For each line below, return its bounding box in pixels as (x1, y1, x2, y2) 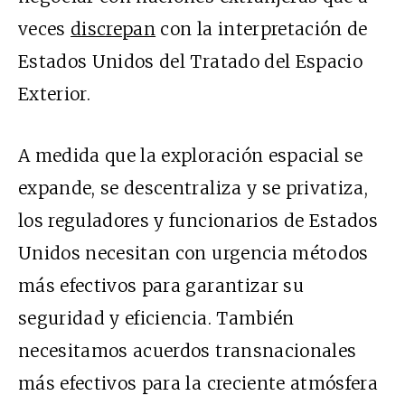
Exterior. (18, 83, 91, 106)
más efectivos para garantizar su (18, 275, 304, 297)
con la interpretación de (155, 18, 368, 41)
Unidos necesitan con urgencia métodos (18, 242, 369, 265)
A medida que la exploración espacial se (18, 145, 363, 167)
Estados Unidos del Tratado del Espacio (18, 51, 363, 73)
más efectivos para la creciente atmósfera (18, 372, 379, 395)
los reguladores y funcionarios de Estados (18, 210, 379, 232)
